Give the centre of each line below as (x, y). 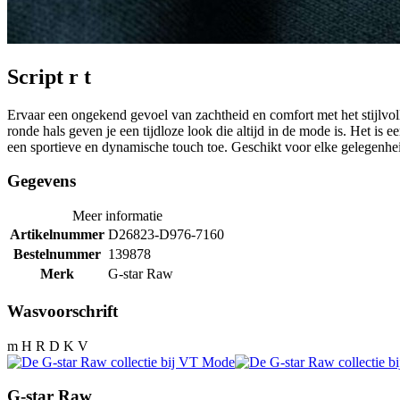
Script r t (49, 76)
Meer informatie (117, 216)
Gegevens (42, 181)
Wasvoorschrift (62, 311)
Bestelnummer (57, 254)
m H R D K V (48, 346)
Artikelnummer (57, 235)
